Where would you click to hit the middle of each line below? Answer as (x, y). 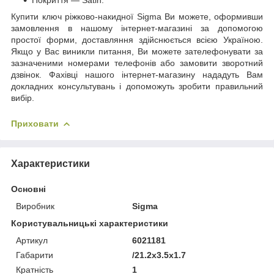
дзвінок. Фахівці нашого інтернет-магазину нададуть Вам (137, 74)
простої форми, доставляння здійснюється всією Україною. (137, 39)
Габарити (35, 255)
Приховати (35, 123)
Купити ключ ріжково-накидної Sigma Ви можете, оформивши (137, 16)
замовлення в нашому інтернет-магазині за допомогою (137, 28)
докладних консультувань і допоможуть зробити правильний (137, 86)
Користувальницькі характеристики (90, 223)
